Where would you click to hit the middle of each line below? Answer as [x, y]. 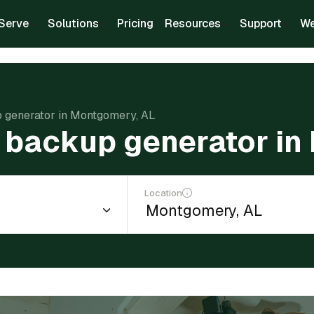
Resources [193, 23]
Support [260, 23]
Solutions [73, 23]
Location [164, 193]
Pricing [135, 23]
